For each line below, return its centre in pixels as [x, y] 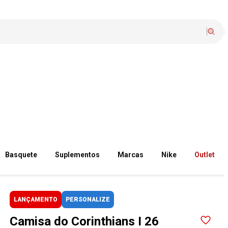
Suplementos [78, 155]
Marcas [131, 155]
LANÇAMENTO [36, 199]
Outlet [205, 155]
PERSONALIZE [88, 199]
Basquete [21, 155]
